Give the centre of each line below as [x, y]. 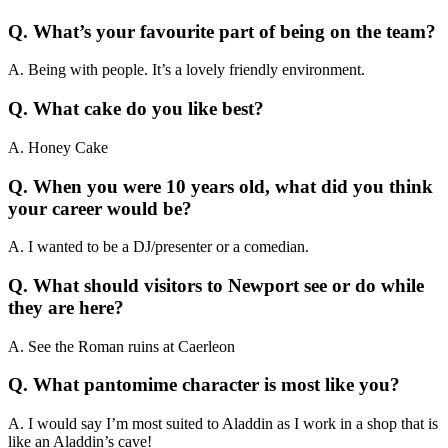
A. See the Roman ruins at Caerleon [121, 346]
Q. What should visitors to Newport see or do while [216, 286]
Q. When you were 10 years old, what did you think [220, 186]
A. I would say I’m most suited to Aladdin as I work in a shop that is [223, 424]
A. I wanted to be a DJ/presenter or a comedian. [158, 247]
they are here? [66, 308]
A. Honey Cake [58, 147]
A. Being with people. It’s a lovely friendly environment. [186, 70]
